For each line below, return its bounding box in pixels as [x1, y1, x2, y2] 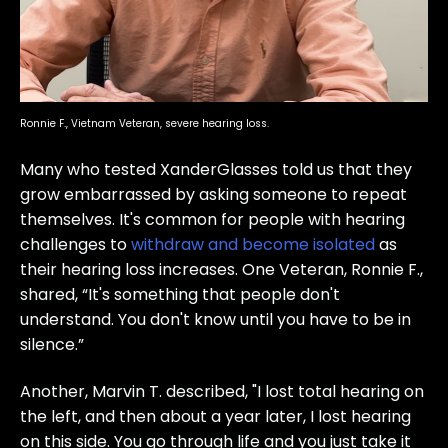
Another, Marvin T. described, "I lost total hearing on [20, 380, 424, 404]
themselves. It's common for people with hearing [20, 207, 405, 231]
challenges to [20, 232, 131, 256]
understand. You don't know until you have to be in [20, 307, 411, 331]
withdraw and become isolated [131, 232, 375, 256]
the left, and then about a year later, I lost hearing [20, 405, 411, 429]
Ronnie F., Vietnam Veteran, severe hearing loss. [20, 116, 272, 132]
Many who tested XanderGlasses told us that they [20, 157, 412, 181]
